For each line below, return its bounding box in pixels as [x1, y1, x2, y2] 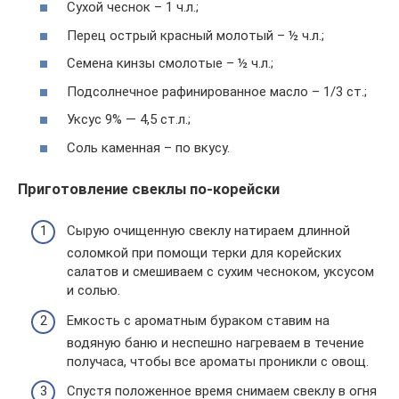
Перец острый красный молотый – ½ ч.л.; [67, 27, 324, 44]
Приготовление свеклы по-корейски [18, 180, 280, 198]
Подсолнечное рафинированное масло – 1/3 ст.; [67, 83, 367, 100]
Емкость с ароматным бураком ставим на [67, 312, 330, 329]
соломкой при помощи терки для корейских [67, 245, 341, 262]
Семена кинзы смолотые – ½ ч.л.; [67, 55, 273, 72]
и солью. [67, 282, 120, 299]
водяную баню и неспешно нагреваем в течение [67, 334, 364, 351]
